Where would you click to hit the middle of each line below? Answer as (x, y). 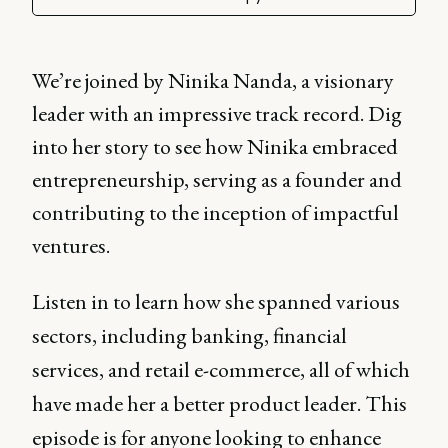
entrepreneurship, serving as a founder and (217, 179)
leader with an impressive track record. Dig (217, 113)
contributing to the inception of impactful (215, 212)
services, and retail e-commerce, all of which (221, 369)
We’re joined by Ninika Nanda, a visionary (213, 80)
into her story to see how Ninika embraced (215, 146)
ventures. (71, 245)
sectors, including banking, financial (189, 335)
